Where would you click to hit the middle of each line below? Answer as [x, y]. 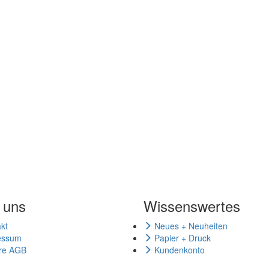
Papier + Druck [181, 238]
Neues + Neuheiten [190, 226]
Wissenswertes [192, 206]
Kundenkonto [178, 250]
